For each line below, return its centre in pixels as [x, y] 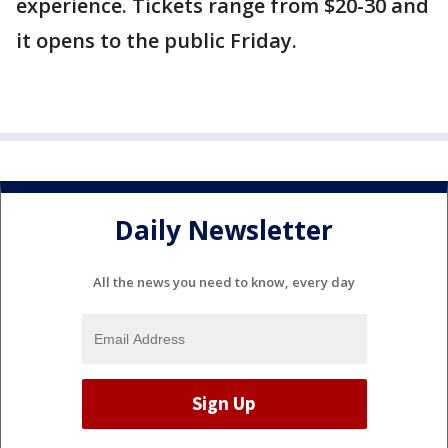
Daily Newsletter [224, 230]
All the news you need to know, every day [224, 281]
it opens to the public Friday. [159, 40]
